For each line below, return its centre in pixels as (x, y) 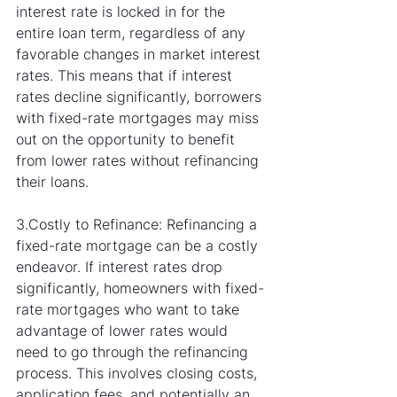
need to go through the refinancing (134, 352)
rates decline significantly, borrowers (141, 97)
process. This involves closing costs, (139, 374)
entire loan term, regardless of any (133, 33)
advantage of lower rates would (124, 331)
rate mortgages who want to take (130, 310)
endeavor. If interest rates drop (121, 267)
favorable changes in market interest (140, 54)
